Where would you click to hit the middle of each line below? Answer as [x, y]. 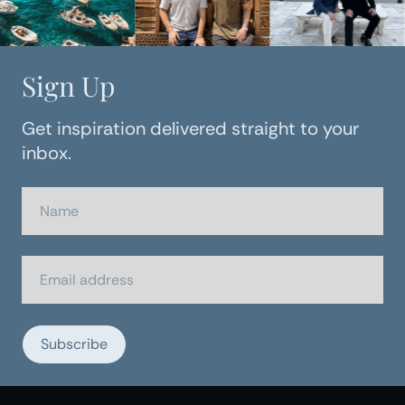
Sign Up [68, 86]
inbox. [47, 153]
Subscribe [74, 344]
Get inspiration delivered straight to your [190, 129]
